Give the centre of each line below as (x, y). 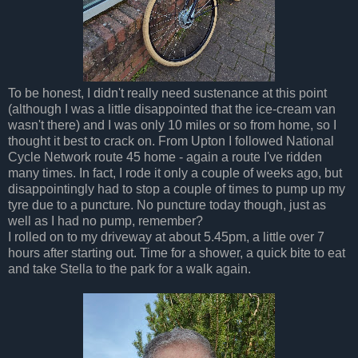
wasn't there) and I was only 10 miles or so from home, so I (172, 125)
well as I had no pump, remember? (105, 221)
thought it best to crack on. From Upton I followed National (171, 141)
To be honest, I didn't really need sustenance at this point (167, 93)
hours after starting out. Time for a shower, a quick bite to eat (177, 253)
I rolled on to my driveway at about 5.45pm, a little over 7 (166, 237)
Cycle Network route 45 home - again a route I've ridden (165, 157)
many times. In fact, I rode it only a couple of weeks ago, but (175, 173)
